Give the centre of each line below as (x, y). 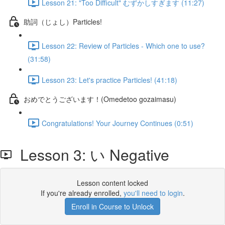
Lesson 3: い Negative (91, 154)
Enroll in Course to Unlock (113, 206)
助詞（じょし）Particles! (63, 21)
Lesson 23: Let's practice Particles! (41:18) (109, 80)
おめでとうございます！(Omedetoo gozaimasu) (100, 99)
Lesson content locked (113, 183)
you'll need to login (153, 193)
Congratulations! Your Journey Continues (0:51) (118, 123)
